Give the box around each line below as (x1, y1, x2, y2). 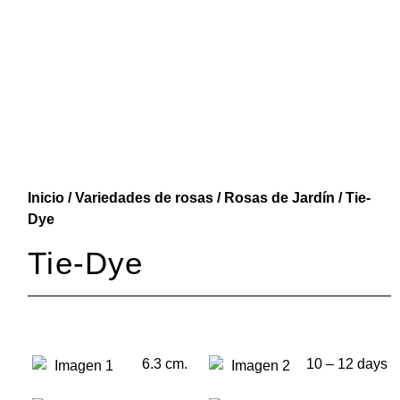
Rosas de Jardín (224, 190, 336, 206)
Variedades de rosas (75, 190, 214, 206)
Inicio (28, 190, 65, 206)
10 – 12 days (305, 355, 387, 371)
